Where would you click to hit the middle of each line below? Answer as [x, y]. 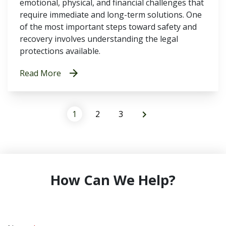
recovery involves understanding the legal [99, 39]
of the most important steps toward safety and [108, 27]
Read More [40, 73]
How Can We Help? [113, 180]
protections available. [60, 51]
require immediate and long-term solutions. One [111, 15]
